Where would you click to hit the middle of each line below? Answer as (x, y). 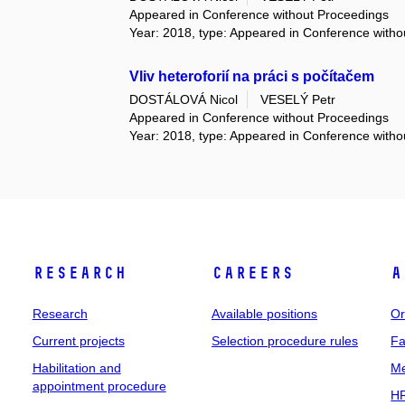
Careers (252, 273)
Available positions (264, 313)
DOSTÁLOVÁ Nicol (184, 99)
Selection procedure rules (284, 340)
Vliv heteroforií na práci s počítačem (252, 77)
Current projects (78, 340)
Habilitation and (76, 367)
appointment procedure (99, 386)
